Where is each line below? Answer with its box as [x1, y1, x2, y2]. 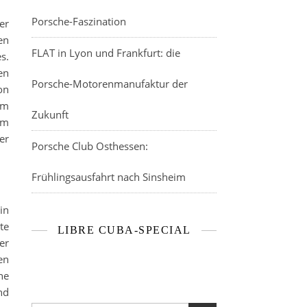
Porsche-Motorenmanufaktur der [32, 77, 188, 90]
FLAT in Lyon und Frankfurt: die [32, 46, 180, 60]
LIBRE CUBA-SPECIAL [57, 224, 191, 236]
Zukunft [32, 108, 69, 121]
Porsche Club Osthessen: [32, 139, 148, 153]
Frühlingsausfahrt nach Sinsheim [32, 170, 186, 184]
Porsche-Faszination [32, 14, 126, 28]
